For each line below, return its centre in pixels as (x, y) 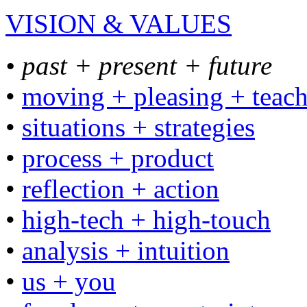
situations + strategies (138, 127)
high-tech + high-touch (146, 220)
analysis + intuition (126, 250)
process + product (118, 158)
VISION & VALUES (119, 24)
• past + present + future (139, 65)
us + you (69, 281)
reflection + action (121, 189)
